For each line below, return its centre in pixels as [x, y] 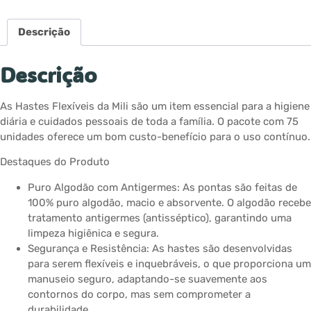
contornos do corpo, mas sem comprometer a [139, 294]
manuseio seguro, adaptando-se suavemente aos [148, 279]
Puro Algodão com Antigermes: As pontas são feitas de [162, 187]
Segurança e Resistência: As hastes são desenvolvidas [160, 248]
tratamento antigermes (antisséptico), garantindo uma [160, 218]
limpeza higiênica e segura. [93, 233]
